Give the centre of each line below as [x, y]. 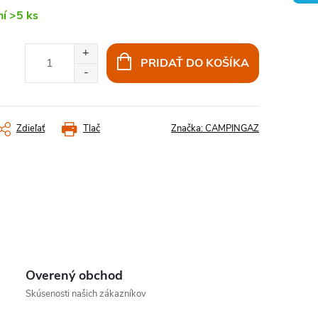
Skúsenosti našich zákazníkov [86, 294]
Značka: [188, 128]
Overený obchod [75, 275]
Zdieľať [31, 128]
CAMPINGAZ [232, 128]
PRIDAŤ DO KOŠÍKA [194, 63]
